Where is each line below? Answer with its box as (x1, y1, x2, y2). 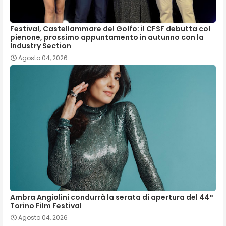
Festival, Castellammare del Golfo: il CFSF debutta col (10, 23, 210, 34)
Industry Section (10, 40, 71, 51)
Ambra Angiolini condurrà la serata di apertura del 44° (10, 192, 213, 202)
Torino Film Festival (10, 200, 82, 211)
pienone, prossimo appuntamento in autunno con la (10, 32, 204, 42)
